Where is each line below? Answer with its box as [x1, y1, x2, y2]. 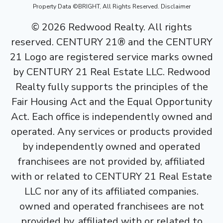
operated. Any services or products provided [10, 124, 213, 138]
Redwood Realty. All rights [65, 20, 192, 34]
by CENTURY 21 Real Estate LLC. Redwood [12, 65, 211, 79]
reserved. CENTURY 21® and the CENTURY [10, 35, 213, 49]
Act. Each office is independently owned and [10, 110, 213, 123]
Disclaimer [160, 2, 191, 10]
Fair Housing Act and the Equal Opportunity [11, 95, 212, 109]
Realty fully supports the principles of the [15, 80, 208, 94]
